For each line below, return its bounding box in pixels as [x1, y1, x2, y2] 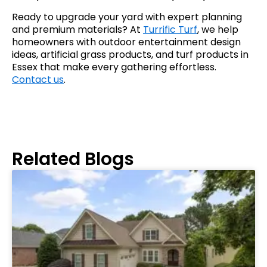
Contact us [12, 72, 64, 86]
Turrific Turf [143, 22, 197, 36]
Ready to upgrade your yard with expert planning [12, 10, 242, 24]
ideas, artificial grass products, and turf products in [12, 47, 249, 61]
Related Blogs [12, 147, 134, 172]
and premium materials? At [12, 22, 143, 36]
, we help [197, 22, 238, 36]
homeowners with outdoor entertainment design [12, 35, 241, 49]
